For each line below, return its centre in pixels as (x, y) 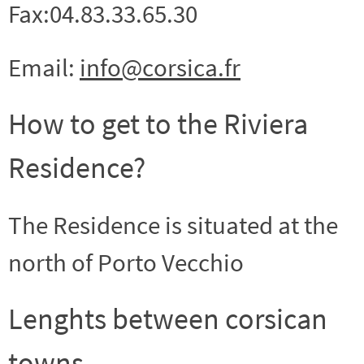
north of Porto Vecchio (126, 262)
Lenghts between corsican (168, 318)
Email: (44, 67)
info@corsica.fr (160, 67)
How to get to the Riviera (158, 123)
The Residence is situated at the (173, 224)
